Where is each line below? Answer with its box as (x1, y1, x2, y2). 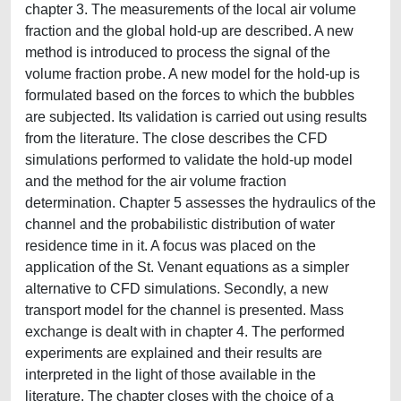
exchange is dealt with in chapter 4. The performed (25, 324, 345, 339)
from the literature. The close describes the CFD (25, 131, 328, 146)
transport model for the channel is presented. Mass (25, 303, 344, 318)
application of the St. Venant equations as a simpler (25, 260, 349, 275)
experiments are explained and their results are (25, 346, 322, 361)
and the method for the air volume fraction (25, 174, 286, 189)
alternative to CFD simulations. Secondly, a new (25, 281, 328, 296)
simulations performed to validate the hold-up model (25, 152, 353, 167)
